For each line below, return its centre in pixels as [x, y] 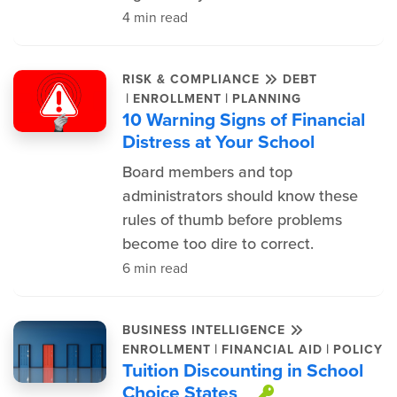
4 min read [155, 17]
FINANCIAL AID [272, 349]
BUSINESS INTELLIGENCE [206, 330]
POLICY [358, 349]
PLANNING [266, 98]
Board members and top [207, 172]
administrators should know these [240, 196]
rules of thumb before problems [232, 220]
